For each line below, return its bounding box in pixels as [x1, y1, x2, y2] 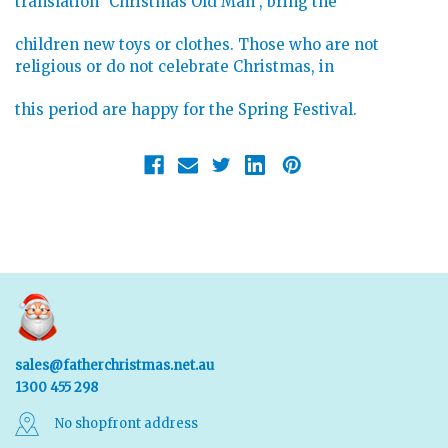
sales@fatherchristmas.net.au [15, 357, 214, 375]
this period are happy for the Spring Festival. [15, 100, 357, 120]
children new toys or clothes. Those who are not [15, 35, 379, 55]
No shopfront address [55, 415, 198, 433]
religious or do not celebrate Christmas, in [15, 57, 334, 77]
